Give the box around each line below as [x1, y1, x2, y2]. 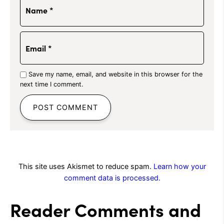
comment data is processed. [63, 173, 160, 182]
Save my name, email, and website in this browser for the [28, 70, 202, 78]
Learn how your [153, 161, 206, 170]
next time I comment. [20, 80, 83, 88]
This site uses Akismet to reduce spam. [18, 161, 153, 170]
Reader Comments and [10, 196, 201, 221]
